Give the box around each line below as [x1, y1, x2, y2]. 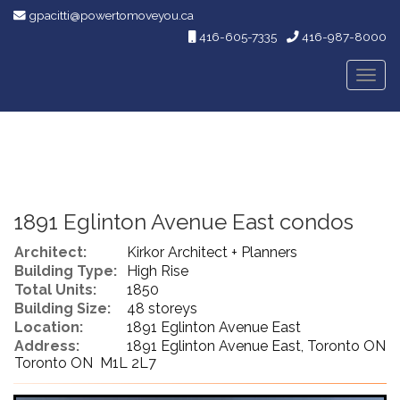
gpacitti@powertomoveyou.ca [29, 8, 194, 22]
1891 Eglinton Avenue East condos [13, 209, 354, 235]
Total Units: [14, 281, 96, 298]
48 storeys [127, 300, 197, 317]
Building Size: [14, 300, 111, 317]
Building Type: [14, 262, 117, 279]
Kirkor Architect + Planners [127, 244, 297, 261]
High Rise [127, 262, 188, 279]
